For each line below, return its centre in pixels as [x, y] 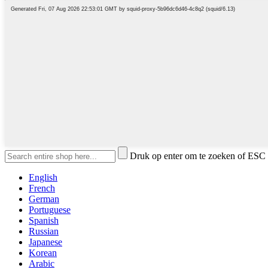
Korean [43, 253]
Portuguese [50, 210]
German [44, 199]
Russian [44, 232]
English [43, 178]
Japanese [45, 242]
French [42, 188]
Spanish [44, 221]
